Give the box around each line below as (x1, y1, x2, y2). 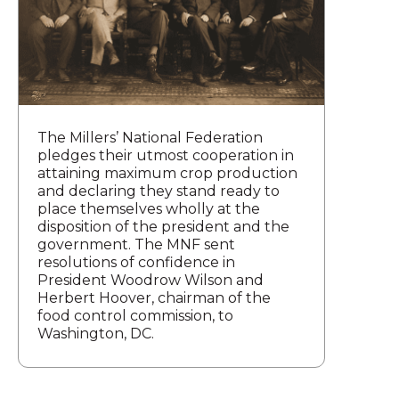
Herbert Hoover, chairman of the (37, 289, 271, 306)
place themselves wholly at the (37, 199, 260, 217)
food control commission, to (37, 306, 233, 324)
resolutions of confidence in (37, 253, 235, 271)
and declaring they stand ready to (37, 182, 280, 199)
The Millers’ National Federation (37, 128, 263, 146)
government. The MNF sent (37, 235, 235, 253)
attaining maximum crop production (37, 164, 297, 182)
